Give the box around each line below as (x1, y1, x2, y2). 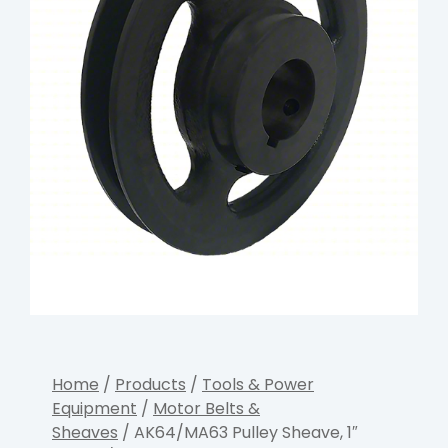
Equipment (52, 397, 137, 420)
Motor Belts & (153, 397, 260, 420)
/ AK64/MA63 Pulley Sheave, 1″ (118, 421, 358, 444)
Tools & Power (202, 373, 314, 396)
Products (115, 373, 186, 396)
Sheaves (52, 421, 118, 444)
